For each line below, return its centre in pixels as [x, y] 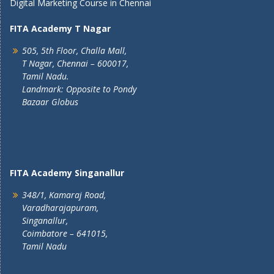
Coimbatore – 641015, [65, 233]
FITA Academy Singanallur [67, 173]
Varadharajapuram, [60, 208]
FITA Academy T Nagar [60, 28]
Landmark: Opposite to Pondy [79, 89]
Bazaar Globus [50, 102]
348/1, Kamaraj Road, [64, 195]
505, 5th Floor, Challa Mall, [74, 50]
